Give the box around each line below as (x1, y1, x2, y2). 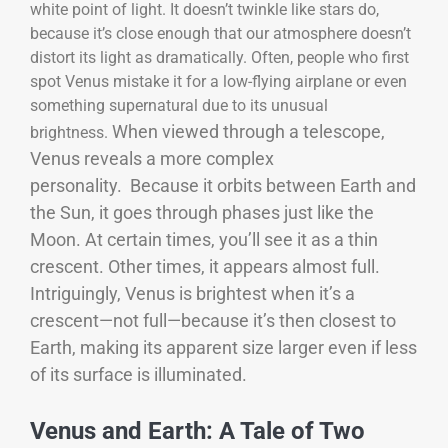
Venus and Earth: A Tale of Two (30, 416, 365, 445)
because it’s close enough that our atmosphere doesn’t (30, 24, 411, 44)
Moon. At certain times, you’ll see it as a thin (30, 229, 378, 251)
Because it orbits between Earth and (130, 175, 416, 197)
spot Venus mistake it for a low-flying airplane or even (30, 72, 407, 92)
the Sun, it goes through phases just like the (30, 202, 374, 224)
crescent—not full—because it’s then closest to (30, 310, 396, 332)
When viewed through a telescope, (112, 121, 385, 143)
